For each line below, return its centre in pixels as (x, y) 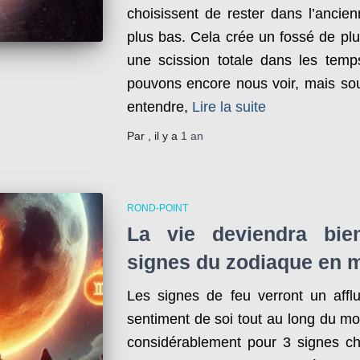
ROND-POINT (157, 208)
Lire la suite (229, 106)
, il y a (164, 135)
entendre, (157, 106)
